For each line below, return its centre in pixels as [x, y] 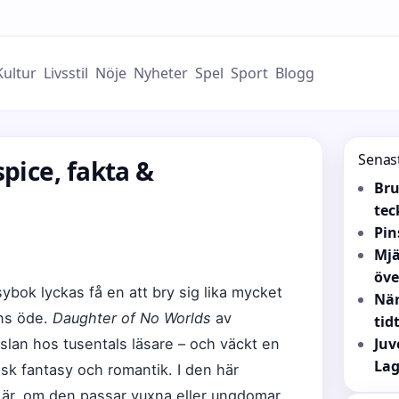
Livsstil [66, 73]
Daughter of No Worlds [132, 318]
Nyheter [161, 73]
